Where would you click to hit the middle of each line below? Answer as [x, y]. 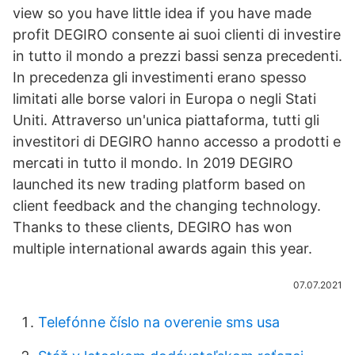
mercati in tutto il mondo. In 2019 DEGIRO [153, 163]
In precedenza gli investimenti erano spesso [160, 77]
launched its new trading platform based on [159, 184]
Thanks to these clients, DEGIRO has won [153, 227]
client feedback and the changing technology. [167, 206]
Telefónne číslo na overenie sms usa [159, 322]
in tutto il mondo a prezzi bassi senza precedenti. [177, 56]
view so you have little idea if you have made [162, 13]
